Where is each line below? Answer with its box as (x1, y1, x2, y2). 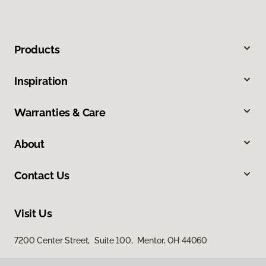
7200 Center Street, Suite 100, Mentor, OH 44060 (14, 236, 208, 246)
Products (14, 43, 60, 56)
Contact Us (14, 169, 70, 182)
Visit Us (14, 207, 52, 220)
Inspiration (14, 75, 68, 88)
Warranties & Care (14, 106, 106, 119)
